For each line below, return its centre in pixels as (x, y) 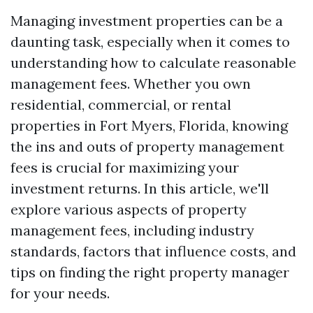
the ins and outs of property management (147, 146)
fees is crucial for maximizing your (125, 167)
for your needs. (60, 293)
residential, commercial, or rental (121, 104)
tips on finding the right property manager (150, 272)
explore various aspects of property (129, 209)
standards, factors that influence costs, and (153, 251)
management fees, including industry (132, 230)
